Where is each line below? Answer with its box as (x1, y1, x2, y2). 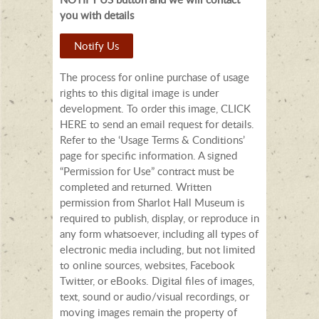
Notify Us (74, 38, 119, 53)
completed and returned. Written (60, 179, 211, 194)
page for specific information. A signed (60, 147, 237, 162)
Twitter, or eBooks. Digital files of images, (60, 273, 254, 288)
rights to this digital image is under (60, 85, 219, 100)
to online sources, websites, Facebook (60, 257, 235, 272)
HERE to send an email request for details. (60, 116, 254, 131)
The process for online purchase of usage (60, 69, 249, 84)
